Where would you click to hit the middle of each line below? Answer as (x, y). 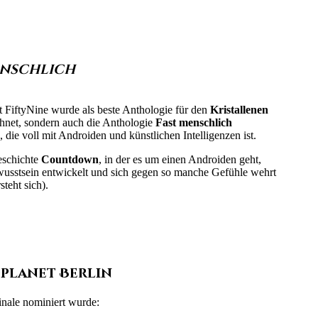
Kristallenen (239, 110)
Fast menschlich (193, 123)
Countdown (70, 160)
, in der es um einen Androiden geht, (180, 160)
